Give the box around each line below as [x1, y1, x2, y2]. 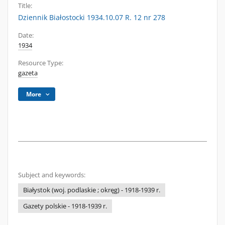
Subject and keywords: [18, 171, 85, 179]
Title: [18, 2, 32, 10]
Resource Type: [18, 59, 63, 67]
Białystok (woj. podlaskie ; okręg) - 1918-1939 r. [23, 186, 160, 194]
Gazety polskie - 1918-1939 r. [23, 202, 107, 210]
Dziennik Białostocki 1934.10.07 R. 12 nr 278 [18, 13, 165, 22]
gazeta [18, 69, 38, 77]
